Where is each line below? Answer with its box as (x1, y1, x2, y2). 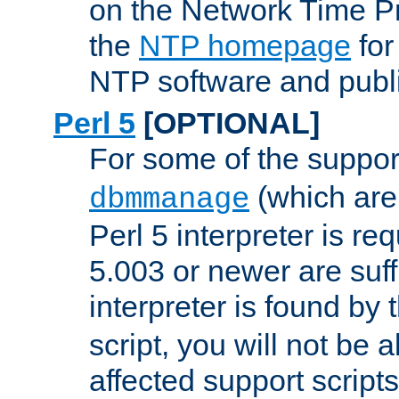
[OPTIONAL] (135, 106, 320, 141)
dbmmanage (89, 183, 249, 217)
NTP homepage (139, 28, 351, 63)
